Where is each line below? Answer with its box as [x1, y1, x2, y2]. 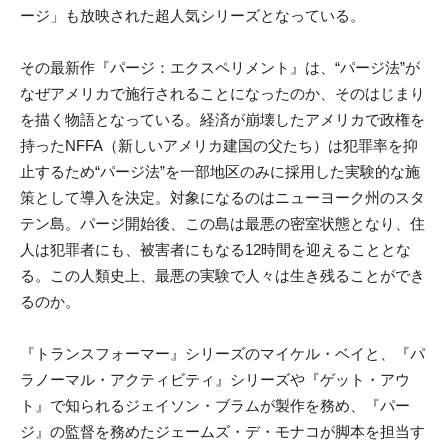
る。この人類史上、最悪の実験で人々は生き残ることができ [20, 267, 425, 285]
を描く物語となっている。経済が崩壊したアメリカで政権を [20, 111, 425, 129]
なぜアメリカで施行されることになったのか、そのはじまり [20, 85, 425, 103]
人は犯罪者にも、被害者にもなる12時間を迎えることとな [20, 241, 411, 259]
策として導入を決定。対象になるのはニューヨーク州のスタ [20, 189, 425, 207]
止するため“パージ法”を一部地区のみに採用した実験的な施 [20, 163, 420, 181]
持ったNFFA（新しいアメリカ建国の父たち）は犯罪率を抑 [20, 137, 418, 155]
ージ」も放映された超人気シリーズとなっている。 [20, 7, 365, 25]
